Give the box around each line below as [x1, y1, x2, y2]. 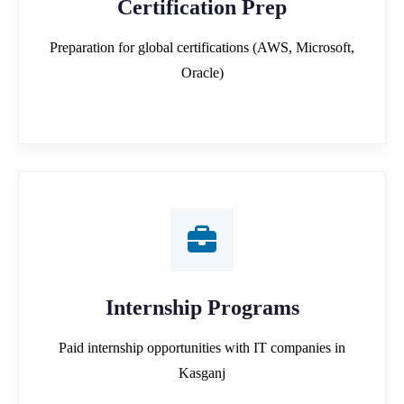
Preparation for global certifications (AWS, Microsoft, [50, 39, 354, 55]
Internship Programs [105, 295, 299, 319]
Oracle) [180, 64, 224, 80]
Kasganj [179, 364, 225, 381]
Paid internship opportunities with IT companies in [59, 339, 345, 355]
